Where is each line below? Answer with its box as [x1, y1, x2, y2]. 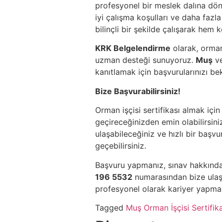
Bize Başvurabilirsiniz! [95, 86, 180, 96]
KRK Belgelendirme [95, 43, 170, 54]
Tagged [95, 203, 126, 213]
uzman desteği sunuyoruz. [95, 55, 196, 65]
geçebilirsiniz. [95, 141, 146, 151]
